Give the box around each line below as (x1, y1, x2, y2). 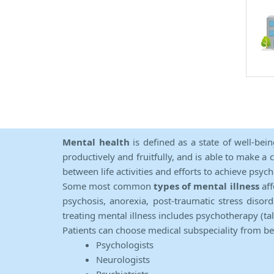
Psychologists (96, 239, 154, 251)
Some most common (62, 180, 154, 193)
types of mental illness (153, 180, 259, 193)
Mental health (62, 136, 133, 149)
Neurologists (96, 253, 150, 266)
